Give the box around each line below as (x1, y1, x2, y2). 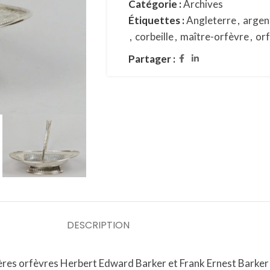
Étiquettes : (128, 14, 184, 27)
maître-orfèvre (180, 30, 249, 43)
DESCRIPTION (67, 218, 130, 232)
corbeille (134, 30, 174, 43)
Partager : (128, 52, 175, 65)
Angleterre (186, 14, 236, 27)
